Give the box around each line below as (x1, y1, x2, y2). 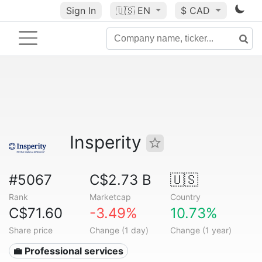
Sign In (65, 5, 96, 16)
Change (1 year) (170, 225, 232, 235)
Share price (9, 225, 53, 235)
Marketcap (89, 192, 131, 202)
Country (170, 192, 201, 202)
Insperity (70, 132, 146, 153)
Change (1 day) (89, 225, 149, 235)
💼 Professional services (13, 245, 124, 257)
